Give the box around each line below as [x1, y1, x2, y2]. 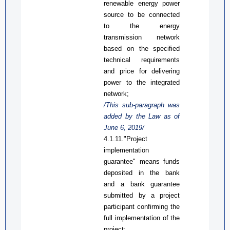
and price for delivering [104, 67, 180, 75]
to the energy [104, 22, 180, 30]
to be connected [124, 10, 180, 18]
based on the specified [104, 44, 180, 52]
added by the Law [104, 112, 164, 120]
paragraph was [135, 101, 180, 109]
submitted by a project [104, 191, 180, 199]
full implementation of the [104, 214, 180, 222]
